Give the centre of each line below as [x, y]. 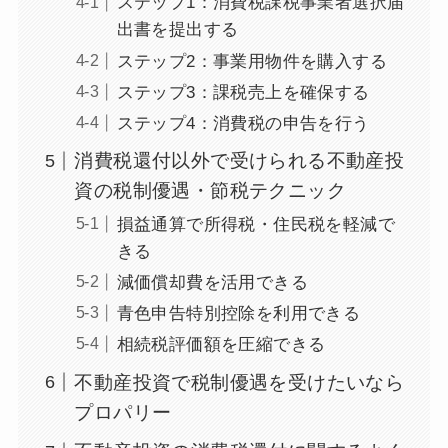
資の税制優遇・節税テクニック [210, 191]
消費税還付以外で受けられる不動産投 [239, 161]
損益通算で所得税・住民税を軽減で [256, 224]
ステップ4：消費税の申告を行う [243, 123]
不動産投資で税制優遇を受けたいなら [239, 382]
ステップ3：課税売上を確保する [243, 92]
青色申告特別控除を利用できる [238, 314]
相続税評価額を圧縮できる [221, 345]
